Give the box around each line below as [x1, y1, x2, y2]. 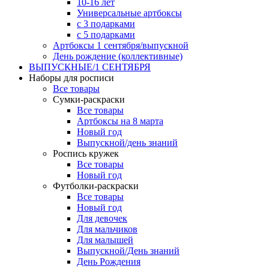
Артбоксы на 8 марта [77, 116, 163, 127]
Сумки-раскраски [53, 94, 125, 105]
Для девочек [77, 213, 127, 224]
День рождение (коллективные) [53, 51, 183, 62]
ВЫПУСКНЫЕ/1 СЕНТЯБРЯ [29, 62, 151, 73]
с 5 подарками [77, 29, 135, 40]
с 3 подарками [77, 19, 135, 29]
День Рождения [77, 256, 141, 267]
